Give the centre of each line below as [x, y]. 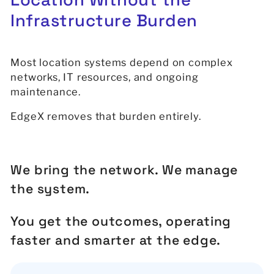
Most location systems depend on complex [122, 62]
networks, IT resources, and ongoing [105, 77]
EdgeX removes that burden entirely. [106, 117]
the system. [50, 189]
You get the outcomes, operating [121, 221]
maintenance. [46, 91]
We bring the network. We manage [124, 170]
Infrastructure [71, 20]
